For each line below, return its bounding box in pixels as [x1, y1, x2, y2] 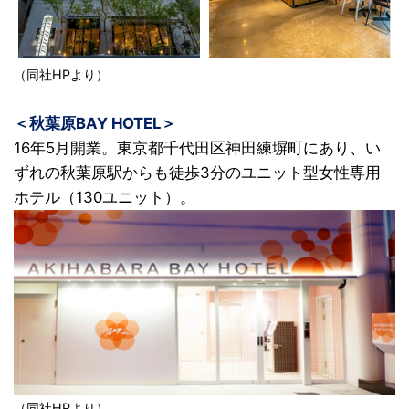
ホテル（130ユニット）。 [14, 187, 195, 206]
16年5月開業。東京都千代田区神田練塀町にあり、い [14, 138, 381, 157]
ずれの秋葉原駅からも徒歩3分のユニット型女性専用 [14, 163, 381, 182]
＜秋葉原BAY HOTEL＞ [14, 113, 176, 132]
